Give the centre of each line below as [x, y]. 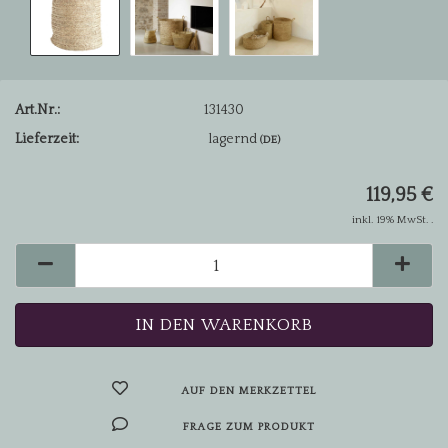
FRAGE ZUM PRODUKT [248, 427]
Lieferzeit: [47, 138]
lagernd [234, 138]
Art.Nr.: [37, 109]
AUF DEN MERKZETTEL [249, 391]
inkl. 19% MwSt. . [392, 220]
